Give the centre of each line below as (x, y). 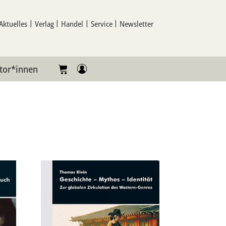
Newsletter (137, 23)
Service (101, 23)
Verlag (44, 23)
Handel (72, 23)
